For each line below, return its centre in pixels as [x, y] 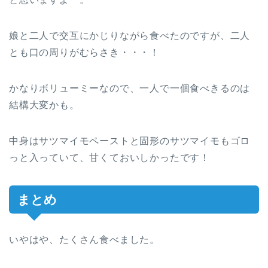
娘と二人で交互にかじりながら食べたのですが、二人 [130, 35]
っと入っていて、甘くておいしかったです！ [109, 157]
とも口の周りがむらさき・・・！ [84, 52]
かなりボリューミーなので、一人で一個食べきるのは [130, 88]
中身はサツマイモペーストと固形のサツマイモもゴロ [130, 141]
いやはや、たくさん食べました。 [84, 239]
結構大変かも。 [44, 105]
